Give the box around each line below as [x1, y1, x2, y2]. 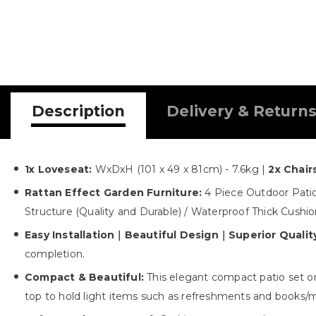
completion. [25, 248, 85, 261]
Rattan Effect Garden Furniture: [25, 186, 205, 200]
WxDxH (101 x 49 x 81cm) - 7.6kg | [92, 163, 269, 176]
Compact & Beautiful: [25, 271, 144, 284]
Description [32, 102, 125, 121]
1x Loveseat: [25, 163, 92, 176]
